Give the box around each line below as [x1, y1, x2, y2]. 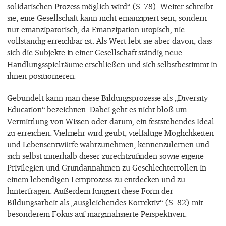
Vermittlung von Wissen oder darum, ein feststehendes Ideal [7, 116, 214, 126]
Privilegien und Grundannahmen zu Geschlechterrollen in [7, 162, 206, 173]
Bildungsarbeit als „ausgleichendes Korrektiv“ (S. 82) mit [7, 197, 203, 207]
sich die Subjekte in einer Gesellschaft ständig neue [7, 47, 182, 58]
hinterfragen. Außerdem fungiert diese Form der [7, 185, 174, 196]
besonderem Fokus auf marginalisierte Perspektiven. [7, 208, 187, 219]
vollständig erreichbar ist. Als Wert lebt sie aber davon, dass [7, 36, 212, 46]
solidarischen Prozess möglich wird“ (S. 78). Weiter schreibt [7, 1, 213, 12]
